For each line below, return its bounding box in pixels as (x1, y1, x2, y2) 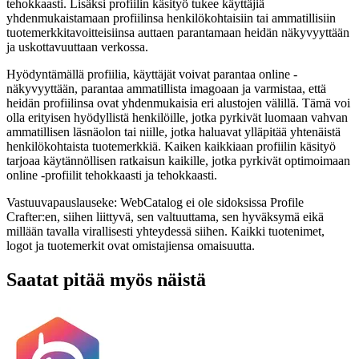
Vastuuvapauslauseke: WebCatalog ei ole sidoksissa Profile (6, 195, 304, 209)
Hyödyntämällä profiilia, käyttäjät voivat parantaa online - (6, 67, 297, 81)
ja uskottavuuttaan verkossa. (6, 39, 148, 54)
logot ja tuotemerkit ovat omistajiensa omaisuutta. (6, 238, 255, 252)
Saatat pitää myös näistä (6, 268, 206, 290)
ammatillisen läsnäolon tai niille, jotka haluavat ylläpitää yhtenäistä (6, 124, 341, 139)
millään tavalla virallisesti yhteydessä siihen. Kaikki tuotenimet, (6, 224, 325, 238)
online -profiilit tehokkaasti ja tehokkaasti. (6, 167, 217, 182)
